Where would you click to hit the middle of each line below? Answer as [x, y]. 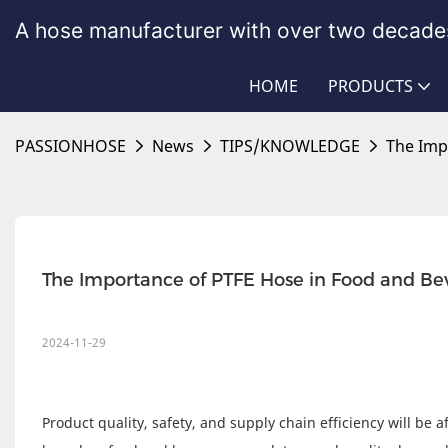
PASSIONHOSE [70, 146]
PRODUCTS [370, 86]
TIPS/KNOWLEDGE [290, 146]
